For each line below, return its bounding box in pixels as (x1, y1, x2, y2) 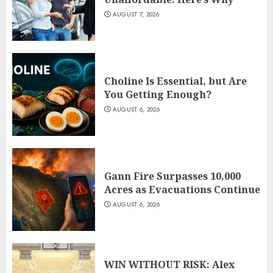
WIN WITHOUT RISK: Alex (104, 258, 235, 272)
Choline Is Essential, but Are (104, 74, 247, 88)
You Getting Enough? (104, 88, 211, 102)
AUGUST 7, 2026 (112, 10, 159, 19)
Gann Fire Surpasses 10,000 (104, 169, 241, 183)
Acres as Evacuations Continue (104, 183, 260, 197)
